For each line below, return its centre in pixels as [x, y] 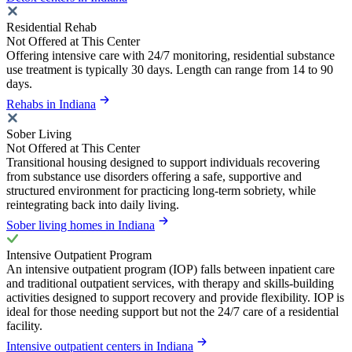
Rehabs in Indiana [51, 104]
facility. [24, 325]
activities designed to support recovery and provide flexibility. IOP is [175, 297]
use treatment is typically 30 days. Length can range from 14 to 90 [170, 69]
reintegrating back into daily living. [93, 204]
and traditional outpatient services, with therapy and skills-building [170, 283]
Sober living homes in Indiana [81, 225]
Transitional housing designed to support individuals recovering [163, 162]
